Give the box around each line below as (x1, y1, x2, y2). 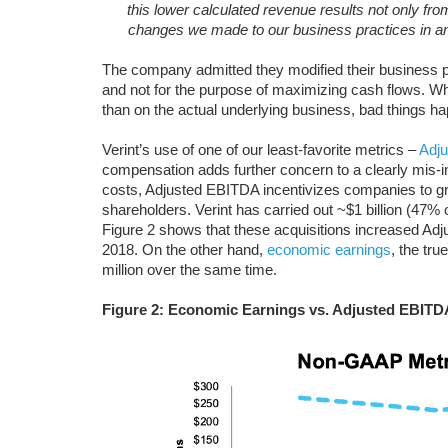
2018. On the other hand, (102, 241, 267, 258)
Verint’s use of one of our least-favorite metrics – (102, 141, 419, 158)
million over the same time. (102, 261, 277, 278)
